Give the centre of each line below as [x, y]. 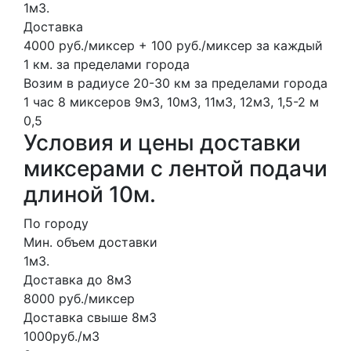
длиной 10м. [90, 194]
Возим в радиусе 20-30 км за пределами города [175, 83]
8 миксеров [94, 101]
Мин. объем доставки [90, 242]
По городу [56, 223]
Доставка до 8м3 [78, 279]
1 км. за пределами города [107, 64]
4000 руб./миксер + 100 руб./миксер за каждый [173, 45]
